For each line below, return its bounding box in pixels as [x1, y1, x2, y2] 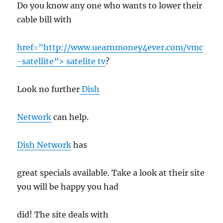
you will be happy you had [17, 182, 119, 192]
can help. [51, 112, 89, 122]
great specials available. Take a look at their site [17, 168, 205, 178]
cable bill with [17, 14, 72, 24]
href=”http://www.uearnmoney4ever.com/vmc [17, 42, 204, 52]
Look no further [17, 84, 80, 94]
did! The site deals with [17, 210, 109, 220]
